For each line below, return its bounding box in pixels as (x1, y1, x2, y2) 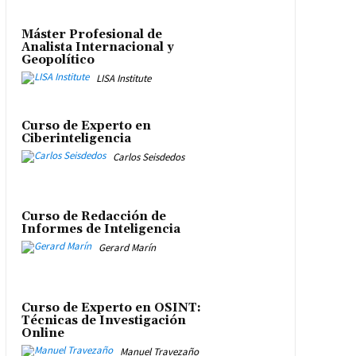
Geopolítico (21, 52, 95, 68)
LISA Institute (95, 72, 151, 86)
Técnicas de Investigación (21, 312, 186, 328)
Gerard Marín (98, 241, 156, 255)
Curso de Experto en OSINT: (21, 300, 201, 315)
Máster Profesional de (21, 27, 162, 43)
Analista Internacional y (21, 40, 174, 56)
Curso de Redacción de (21, 209, 166, 225)
